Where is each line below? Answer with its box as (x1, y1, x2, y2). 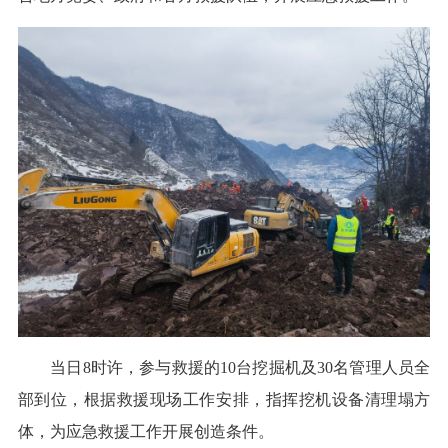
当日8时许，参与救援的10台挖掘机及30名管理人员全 (17, 358, 431, 376)
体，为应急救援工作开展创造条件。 (17, 422, 274, 440)
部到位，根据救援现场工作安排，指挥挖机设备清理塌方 (17, 390, 431, 408)
